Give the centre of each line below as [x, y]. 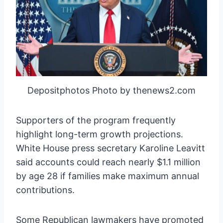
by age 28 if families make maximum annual [108, 176]
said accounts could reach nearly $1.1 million [108, 162]
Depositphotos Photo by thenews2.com [111, 90]
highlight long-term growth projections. [100, 134]
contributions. [45, 190]
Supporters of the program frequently [96, 120]
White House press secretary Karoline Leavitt [111, 148]
